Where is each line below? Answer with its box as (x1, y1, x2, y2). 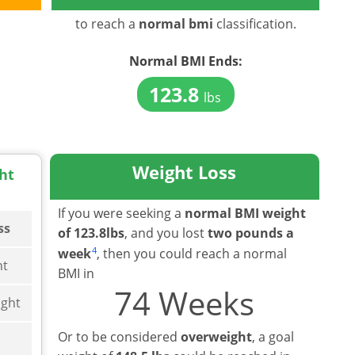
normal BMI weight (185, 204, 307, 222)
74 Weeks (114, 281, 255, 325)
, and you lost (124, 223, 208, 242)
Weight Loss (132, 159, 237, 184)
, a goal (252, 327, 295, 345)
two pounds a (208, 223, 295, 242)
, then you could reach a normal (97, 244, 288, 262)
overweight (181, 327, 253, 345)
